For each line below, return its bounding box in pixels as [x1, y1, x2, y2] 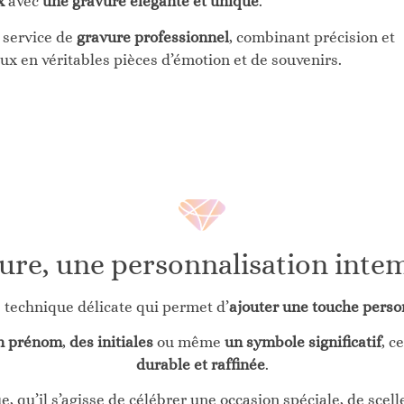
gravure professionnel [76, 28, 229, 46]
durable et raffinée [135, 355, 265, 373]
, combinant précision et [228, 28, 395, 46]
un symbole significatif [224, 333, 381, 351]
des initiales [69, 333, 153, 351]
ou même [152, 333, 225, 351]
